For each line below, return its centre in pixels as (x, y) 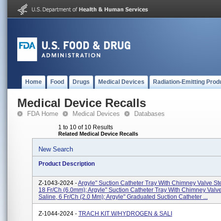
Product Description (67, 164)
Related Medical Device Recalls (98, 134)
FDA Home (43, 114)
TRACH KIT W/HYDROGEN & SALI (125, 214)
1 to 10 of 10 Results (86, 127)
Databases (149, 114)
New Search (56, 149)
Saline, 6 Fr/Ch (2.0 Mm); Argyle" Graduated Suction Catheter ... (123, 197)
